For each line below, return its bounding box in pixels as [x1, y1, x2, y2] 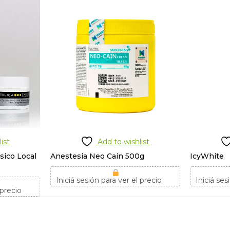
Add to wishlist [98, 137, 150, 146]
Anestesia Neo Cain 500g [50, 151, 144, 161]
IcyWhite [190, 151, 224, 161]
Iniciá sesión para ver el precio [55, 175, 162, 185]
